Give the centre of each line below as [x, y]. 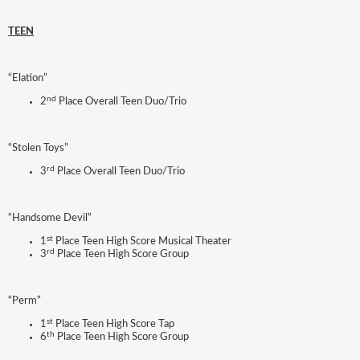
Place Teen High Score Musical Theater [142, 242]
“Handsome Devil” [50, 219]
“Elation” [28, 79]
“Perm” [25, 301]
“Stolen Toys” [38, 149]
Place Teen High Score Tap [114, 325]
